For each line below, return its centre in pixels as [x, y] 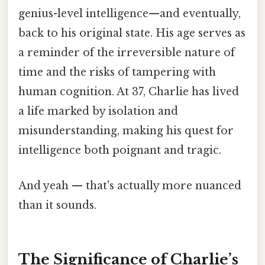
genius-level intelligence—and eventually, [130, 14]
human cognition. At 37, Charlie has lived [129, 92]
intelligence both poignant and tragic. [120, 151]
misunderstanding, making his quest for [126, 131]
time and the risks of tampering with [117, 72]
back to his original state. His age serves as [132, 33]
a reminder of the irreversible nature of [127, 53]
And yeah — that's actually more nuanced [130, 185]
